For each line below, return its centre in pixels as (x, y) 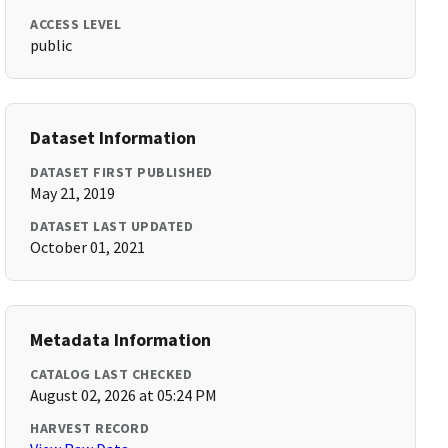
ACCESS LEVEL (76, 24)
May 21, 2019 (73, 193)
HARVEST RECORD (90, 428)
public (51, 45)
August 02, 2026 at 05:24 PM (124, 395)
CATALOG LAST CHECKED (111, 374)
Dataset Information (113, 137)
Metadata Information (121, 339)
